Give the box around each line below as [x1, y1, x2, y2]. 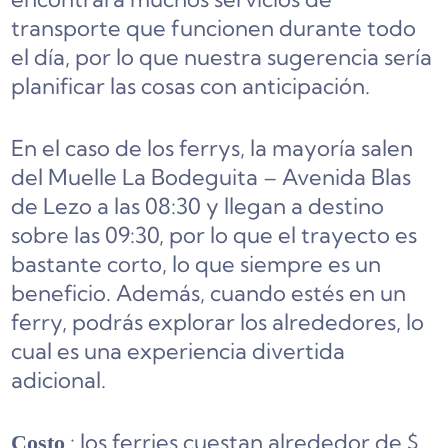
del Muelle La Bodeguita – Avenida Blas [11, 163, 412, 192]
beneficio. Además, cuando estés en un [11, 279, 407, 308]
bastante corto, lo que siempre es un [11, 250, 382, 279]
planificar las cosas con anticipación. [11, 72, 371, 101]
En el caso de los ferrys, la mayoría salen [11, 134, 414, 163]
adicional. [11, 366, 107, 395]
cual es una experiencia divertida [11, 337, 346, 366]
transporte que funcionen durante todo [11, 14, 417, 43]
